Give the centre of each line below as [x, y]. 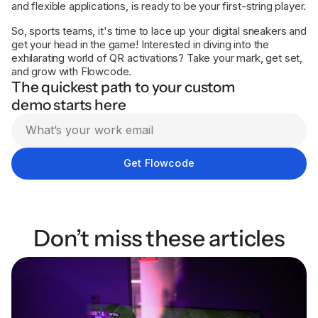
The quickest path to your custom [123, 87]
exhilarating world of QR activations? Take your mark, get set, [157, 58]
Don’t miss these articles [159, 238]
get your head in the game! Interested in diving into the [141, 45]
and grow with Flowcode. [72, 72]
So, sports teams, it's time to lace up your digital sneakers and [159, 31]
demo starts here [69, 105]
